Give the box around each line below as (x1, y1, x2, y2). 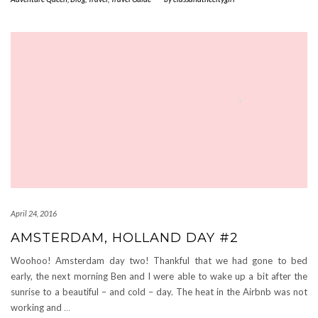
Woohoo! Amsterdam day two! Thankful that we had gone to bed (11, 255, 307, 266)
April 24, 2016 (11, 209, 57, 218)
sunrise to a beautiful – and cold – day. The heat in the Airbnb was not (11, 286, 307, 297)
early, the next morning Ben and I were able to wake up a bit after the (11, 270, 307, 282)
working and (11, 302, 64, 313)
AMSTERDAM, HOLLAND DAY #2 (11, 230, 238, 246)
